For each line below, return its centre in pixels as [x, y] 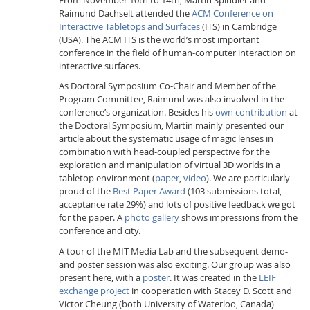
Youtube [180, 150]
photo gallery [152, 218]
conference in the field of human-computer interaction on [177, 52]
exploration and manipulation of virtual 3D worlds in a [169, 165]
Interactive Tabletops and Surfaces [129, 26]
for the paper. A [91, 218]
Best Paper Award [149, 191]
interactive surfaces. [99, 65]
